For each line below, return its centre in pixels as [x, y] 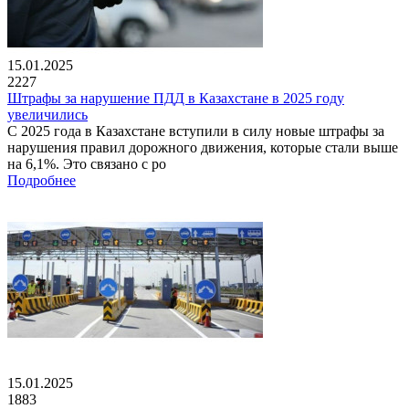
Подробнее [42, 180]
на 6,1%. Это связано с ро [87, 163]
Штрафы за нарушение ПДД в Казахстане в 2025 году [176, 98]
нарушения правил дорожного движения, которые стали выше [203, 147]
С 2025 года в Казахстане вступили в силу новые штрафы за [196, 131]
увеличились [47, 114]
